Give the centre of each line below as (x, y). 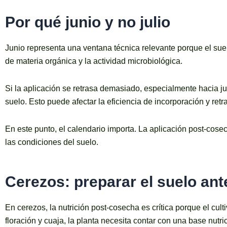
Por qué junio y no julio (88, 22)
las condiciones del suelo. (52, 142)
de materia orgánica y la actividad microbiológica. (94, 61)
